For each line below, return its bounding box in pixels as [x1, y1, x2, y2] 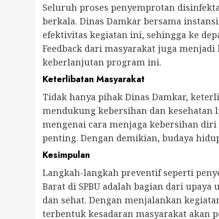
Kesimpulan [43, 149, 90, 162]
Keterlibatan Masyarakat [43, 73, 145, 86]
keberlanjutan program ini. [43, 56, 161, 68]
